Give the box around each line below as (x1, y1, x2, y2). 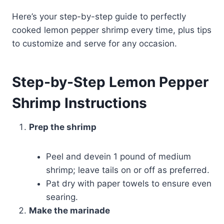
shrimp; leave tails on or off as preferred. (46, 165, 209, 175)
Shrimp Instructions (12, 94, 147, 112)
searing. (46, 192, 78, 202)
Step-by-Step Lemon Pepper (12, 73, 208, 91)
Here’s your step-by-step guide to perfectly (12, 11, 186, 22)
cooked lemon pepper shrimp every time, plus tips (12, 25, 211, 35)
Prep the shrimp (29, 122, 96, 132)
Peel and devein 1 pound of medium (46, 151, 191, 162)
